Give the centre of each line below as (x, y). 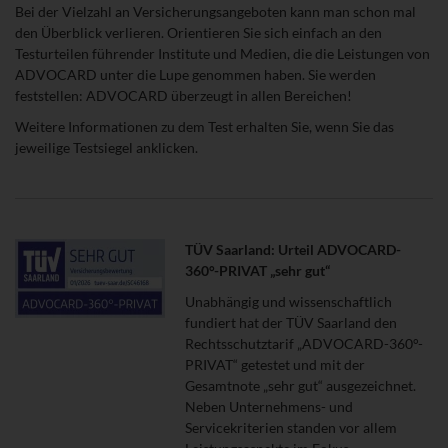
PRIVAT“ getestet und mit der (275, 364)
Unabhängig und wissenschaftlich (288, 301)
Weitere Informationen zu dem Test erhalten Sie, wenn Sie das (204, 126)
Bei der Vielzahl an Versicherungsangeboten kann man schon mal (215, 11)
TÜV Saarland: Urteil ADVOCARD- (293, 249)
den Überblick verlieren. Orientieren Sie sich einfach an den (198, 32)
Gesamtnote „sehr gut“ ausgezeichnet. (300, 385)
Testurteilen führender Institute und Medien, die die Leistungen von (222, 53)
